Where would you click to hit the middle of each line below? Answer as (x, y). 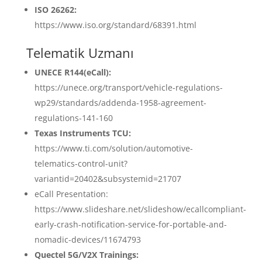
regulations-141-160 (73, 118)
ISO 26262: (55, 9)
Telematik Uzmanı (80, 52)
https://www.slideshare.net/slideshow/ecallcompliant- (140, 209)
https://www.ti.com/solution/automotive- (113, 148)
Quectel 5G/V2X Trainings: (86, 254)
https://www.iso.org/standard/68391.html (115, 25)
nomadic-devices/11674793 (87, 239)
